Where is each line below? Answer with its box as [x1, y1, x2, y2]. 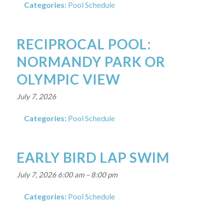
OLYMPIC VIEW [16, 71, 120, 88]
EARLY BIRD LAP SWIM [16, 149, 170, 166]
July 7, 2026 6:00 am [16, 170, 84, 179]
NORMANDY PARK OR [16, 53, 165, 70]
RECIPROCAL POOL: [16, 36, 152, 52]
